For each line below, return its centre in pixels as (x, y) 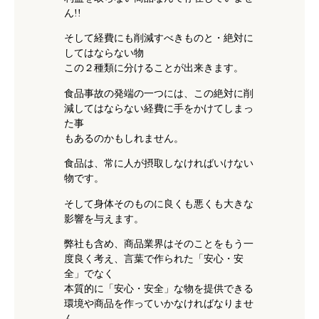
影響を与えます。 (104, 218)
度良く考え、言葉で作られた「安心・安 (154, 258)
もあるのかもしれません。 (124, 138)
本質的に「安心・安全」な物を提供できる (159, 288)
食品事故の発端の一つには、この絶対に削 (159, 93)
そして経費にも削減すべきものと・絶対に (159, 38)
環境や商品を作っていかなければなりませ (159, 303)
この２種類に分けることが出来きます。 (154, 68)
